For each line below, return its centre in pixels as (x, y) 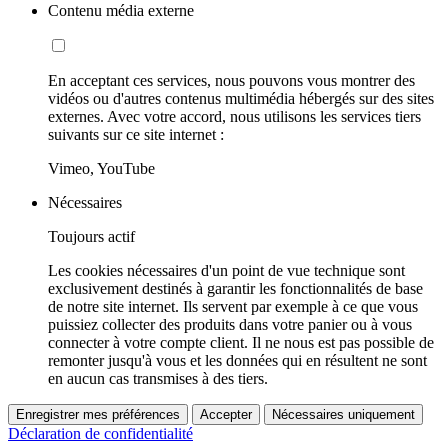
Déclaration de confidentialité (100, 434)
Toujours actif (91, 237)
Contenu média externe (121, 11)
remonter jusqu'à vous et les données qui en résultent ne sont (237, 361)
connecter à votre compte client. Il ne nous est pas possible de (241, 343)
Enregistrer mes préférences (98, 415)
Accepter (226, 415)
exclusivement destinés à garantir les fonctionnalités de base (235, 289)
